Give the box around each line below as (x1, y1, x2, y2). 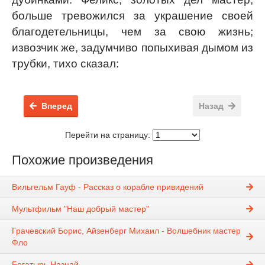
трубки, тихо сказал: (12, 57, 119, 70)
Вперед (41, 101, 72, 111)
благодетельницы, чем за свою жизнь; (12, 25, 253, 38)
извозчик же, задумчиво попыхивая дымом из (12, 41, 253, 54)
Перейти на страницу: (65, 130, 153, 140)
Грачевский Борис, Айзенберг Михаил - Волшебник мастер (12, 226, 241, 236)
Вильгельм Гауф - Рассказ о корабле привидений (12, 182, 203, 192)
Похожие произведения (12, 153, 153, 167)
